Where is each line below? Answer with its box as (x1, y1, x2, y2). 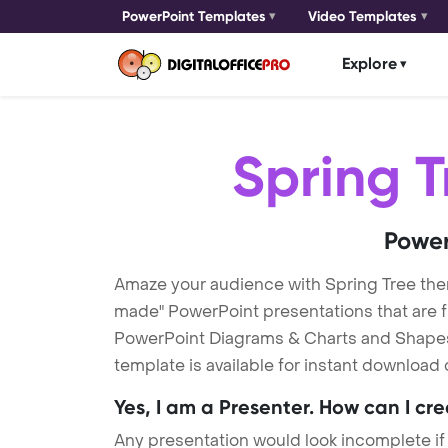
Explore (342, 54, 397, 74)
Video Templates (308, 8, 418, 25)
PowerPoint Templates (122, 8, 266, 25)
